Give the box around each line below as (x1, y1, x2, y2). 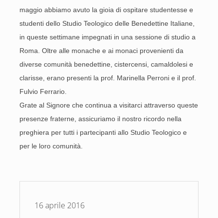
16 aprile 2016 (35, 200, 85, 211)
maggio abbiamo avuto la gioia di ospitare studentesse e (19, 6, 193, 14)
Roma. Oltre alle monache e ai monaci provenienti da (19, 47, 183, 54)
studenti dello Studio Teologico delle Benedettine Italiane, (19, 19, 195, 27)
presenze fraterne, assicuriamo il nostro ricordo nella (19, 115, 182, 123)
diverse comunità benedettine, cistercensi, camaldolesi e (19, 60, 193, 68)
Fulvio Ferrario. (19, 88, 67, 95)
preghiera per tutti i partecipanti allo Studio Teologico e (19, 128, 187, 136)
